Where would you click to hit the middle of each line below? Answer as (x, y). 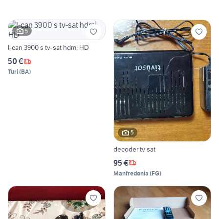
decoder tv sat (134, 149)
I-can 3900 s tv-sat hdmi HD (48, 48)
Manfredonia (131, 173)
